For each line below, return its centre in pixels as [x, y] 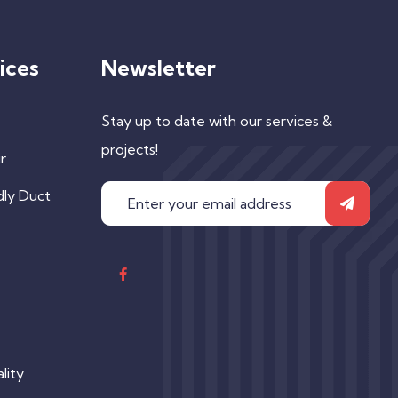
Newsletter [158, 67]
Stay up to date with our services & [216, 120]
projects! [129, 149]
